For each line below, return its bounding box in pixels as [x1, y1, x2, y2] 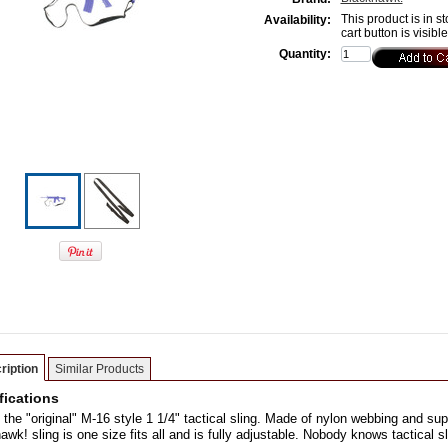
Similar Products [54, 362, 144, 376]
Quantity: [278, 47, 331, 61]
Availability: [263, 13, 331, 27]
